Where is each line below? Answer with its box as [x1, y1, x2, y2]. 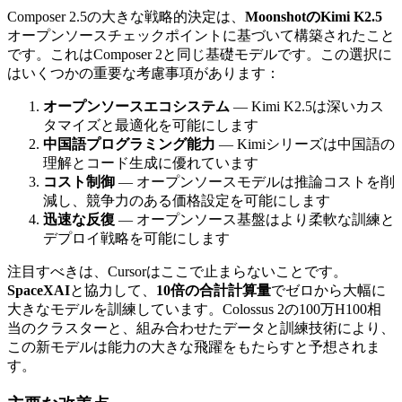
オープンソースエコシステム [43, 98, 230, 114]
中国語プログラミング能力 [43, 135, 215, 152]
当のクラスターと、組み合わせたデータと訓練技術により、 [7, 319, 395, 336]
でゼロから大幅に [271, 282, 386, 298]
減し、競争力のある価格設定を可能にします [43, 192, 330, 208]
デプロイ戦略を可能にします [43, 230, 230, 246]
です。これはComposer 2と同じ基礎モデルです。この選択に [7, 46, 392, 62]
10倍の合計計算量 [156, 282, 271, 298]
